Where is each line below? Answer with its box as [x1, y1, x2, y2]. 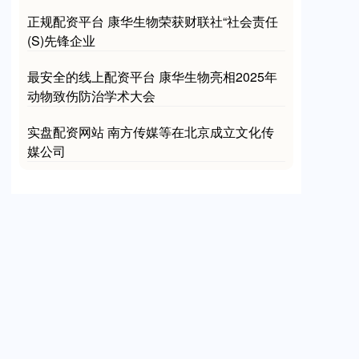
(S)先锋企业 [27, 30, 95, 50]
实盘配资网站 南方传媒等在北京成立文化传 [27, 122, 274, 141]
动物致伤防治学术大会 [27, 86, 155, 105]
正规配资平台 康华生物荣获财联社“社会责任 [27, 11, 278, 30]
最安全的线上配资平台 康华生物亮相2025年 [27, 67, 277, 86]
